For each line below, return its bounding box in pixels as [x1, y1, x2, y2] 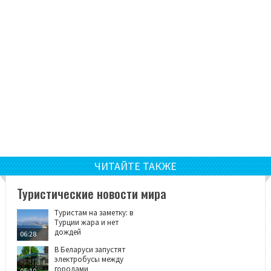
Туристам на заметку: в [54, 207, 133, 218]
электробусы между [54, 253, 123, 264]
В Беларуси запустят [54, 244, 125, 255]
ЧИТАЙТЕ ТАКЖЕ [94, 158, 177, 173]
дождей [54, 226, 81, 237]
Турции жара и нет [54, 217, 119, 227]
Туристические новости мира [17, 183, 166, 203]
